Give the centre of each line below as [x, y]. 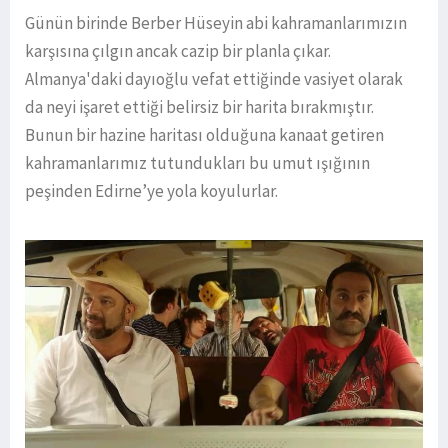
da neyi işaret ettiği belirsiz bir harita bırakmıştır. [199, 107]
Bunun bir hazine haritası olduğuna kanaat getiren [204, 135]
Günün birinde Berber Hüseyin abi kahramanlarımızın [216, 23]
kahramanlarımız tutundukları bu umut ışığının [197, 163]
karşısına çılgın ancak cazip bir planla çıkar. [178, 51]
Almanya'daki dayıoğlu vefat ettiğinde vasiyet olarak [214, 79]
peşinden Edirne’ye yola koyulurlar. [151, 191]
